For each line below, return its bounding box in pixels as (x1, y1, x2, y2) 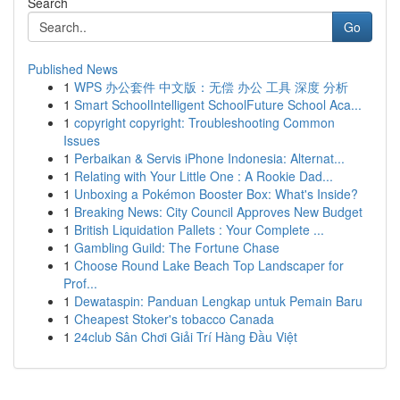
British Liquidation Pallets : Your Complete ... (74, 221, 324, 238)
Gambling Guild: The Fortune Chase (74, 238, 279, 256)
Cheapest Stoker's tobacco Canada (74, 310, 274, 328)
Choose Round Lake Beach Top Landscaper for (74, 256, 344, 274)
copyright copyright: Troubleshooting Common (74, 113, 335, 131)
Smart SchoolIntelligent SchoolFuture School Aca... (74, 96, 362, 113)
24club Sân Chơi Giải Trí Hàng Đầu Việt (74, 328, 297, 346)
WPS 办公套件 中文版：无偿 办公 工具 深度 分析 (74, 78, 348, 96)
